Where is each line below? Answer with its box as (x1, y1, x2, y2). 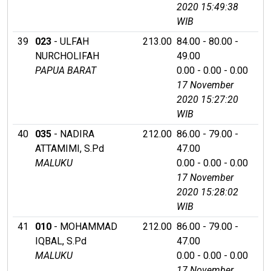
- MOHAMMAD (51, 220, 117, 232)
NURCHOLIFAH (35, 50, 99, 62)
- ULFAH (51, 35, 89, 47)
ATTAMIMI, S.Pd (35, 142, 104, 154)
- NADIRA (51, 128, 94, 140)
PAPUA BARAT (35, 64, 96, 76)
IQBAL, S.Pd (35, 235, 87, 247)
